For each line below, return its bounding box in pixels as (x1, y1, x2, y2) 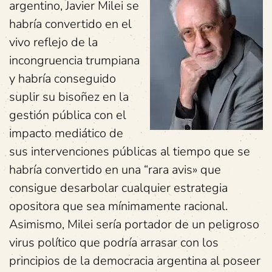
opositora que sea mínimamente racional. (9, 198, 228, 214)
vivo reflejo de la (9, 34, 98, 50)
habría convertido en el (9, 16, 132, 32)
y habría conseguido (9, 70, 116, 87)
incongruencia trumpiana (9, 52, 140, 69)
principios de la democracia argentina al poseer (9, 253, 260, 269)
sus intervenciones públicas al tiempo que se (9, 143, 250, 160)
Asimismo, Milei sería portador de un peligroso (9, 216, 259, 233)
